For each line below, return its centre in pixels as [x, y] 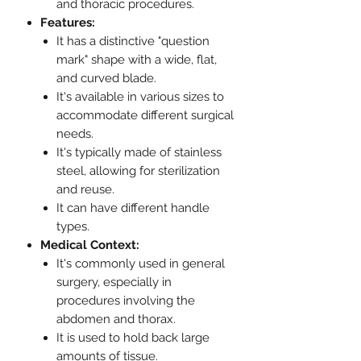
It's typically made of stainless [139, 153]
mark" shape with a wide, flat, [137, 60]
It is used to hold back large [133, 338]
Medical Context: [90, 245]
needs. [75, 134]
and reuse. [85, 190]
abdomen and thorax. [116, 320]
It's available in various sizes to [140, 97]
